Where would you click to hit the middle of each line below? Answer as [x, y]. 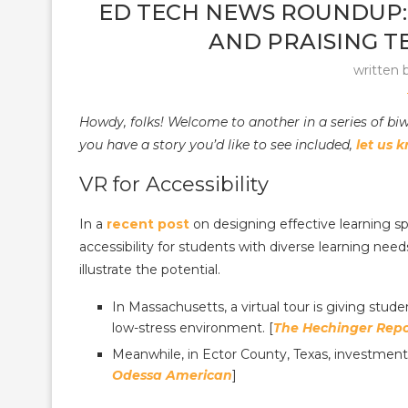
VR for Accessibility [174, 184]
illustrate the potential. [150, 269]
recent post [148, 224]
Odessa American [172, 375]
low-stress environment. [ [193, 327]
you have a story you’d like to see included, [218, 144]
